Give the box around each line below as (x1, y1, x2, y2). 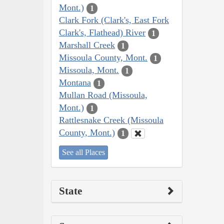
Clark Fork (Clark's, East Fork (59, 15, 169, 25)
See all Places (62, 147, 105, 156)
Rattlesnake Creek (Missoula (59, 115, 163, 125)
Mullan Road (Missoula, (59, 90, 147, 100)
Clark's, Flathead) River (59, 27, 145, 38)
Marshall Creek (59, 40, 115, 50)
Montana (59, 77, 91, 88)
